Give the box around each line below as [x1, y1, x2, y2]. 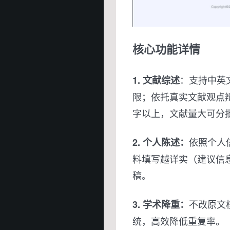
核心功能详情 [132, 40, 200, 57]
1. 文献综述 [132, 73, 180, 87]
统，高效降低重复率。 [132, 214, 225, 227]
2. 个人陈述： [132, 135, 189, 149]
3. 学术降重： [132, 197, 189, 211]
